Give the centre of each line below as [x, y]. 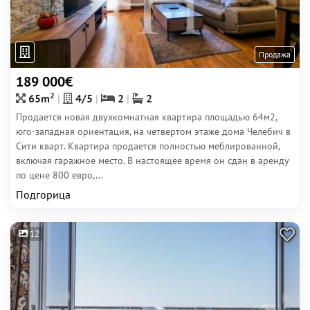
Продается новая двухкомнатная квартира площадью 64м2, [146, 117]
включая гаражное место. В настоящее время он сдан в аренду [153, 161]
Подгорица [43, 194]
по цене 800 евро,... [60, 175]
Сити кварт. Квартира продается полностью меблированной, [148, 146]
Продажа [275, 54]
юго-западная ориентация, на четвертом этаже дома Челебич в [153, 131]
